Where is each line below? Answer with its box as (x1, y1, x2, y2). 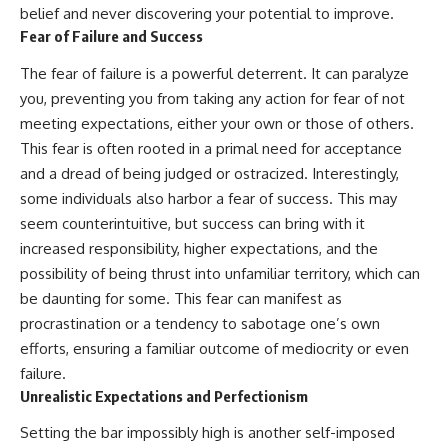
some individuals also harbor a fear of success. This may (20, 188, 397, 208)
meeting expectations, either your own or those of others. (20, 113, 414, 133)
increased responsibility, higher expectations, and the (20, 238, 378, 258)
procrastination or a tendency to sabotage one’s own (20, 313, 380, 333)
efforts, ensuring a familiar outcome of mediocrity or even (20, 338, 409, 358)
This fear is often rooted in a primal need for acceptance (20, 138, 402, 158)
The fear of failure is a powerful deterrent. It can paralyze (20, 63, 409, 83)
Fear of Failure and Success (20, 27, 203, 46)
